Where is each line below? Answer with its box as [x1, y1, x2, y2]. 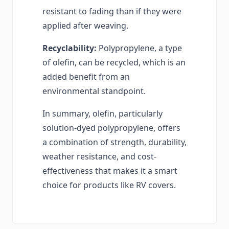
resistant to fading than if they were [42, 6, 181, 17]
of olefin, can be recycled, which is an [42, 57, 186, 68]
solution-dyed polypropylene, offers [42, 122, 180, 134]
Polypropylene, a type [97, 42, 182, 54]
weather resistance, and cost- [42, 151, 156, 163]
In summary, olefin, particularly [42, 108, 163, 120]
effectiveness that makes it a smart [42, 165, 177, 177]
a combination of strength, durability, [42, 136, 187, 148]
